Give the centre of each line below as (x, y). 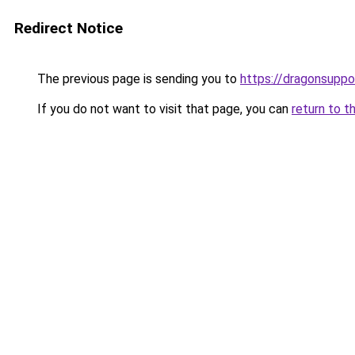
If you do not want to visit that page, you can (163, 109)
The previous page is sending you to (137, 79)
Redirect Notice (69, 28)
